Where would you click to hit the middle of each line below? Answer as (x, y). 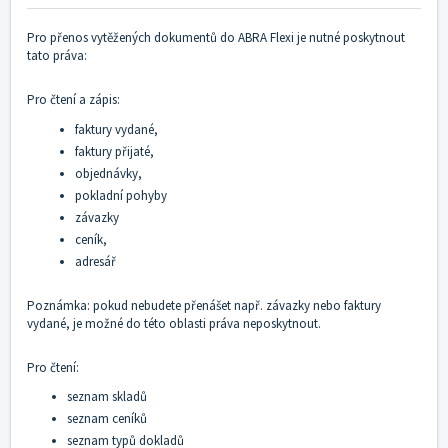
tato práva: (57, 56)
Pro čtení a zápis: (73, 100)
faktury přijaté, (114, 152)
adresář (95, 262)
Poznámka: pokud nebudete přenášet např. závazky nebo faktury (204, 306)
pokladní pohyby (121, 196)
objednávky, (108, 174)
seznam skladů (107, 397)
